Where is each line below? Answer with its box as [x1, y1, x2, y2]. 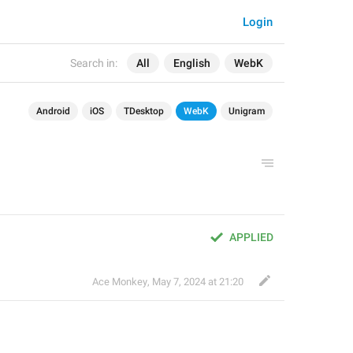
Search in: [70, 57, 117, 69]
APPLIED [229, 231, 273, 243]
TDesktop [124, 106, 164, 117]
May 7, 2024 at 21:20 [152, 276, 243, 288]
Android [36, 106, 70, 117]
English [173, 57, 210, 69]
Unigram [229, 106, 265, 117]
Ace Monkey [92, 276, 147, 288]
